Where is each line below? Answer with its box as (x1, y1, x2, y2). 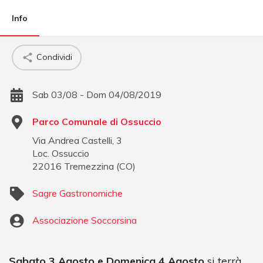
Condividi (36, 52, 72, 63)
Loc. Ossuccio (32, 147, 89, 159)
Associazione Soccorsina (32, 214, 137, 226)
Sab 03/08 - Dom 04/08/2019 (32, 88, 161, 100)
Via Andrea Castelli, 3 (32, 134, 122, 146)
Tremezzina (64, 160, 114, 172)
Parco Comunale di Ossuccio (32, 115, 161, 127)
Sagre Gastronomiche (32, 187, 123, 199)
